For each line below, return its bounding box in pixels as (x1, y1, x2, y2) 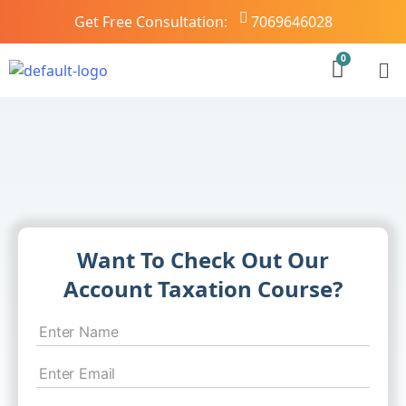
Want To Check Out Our (77, 245, 329, 275)
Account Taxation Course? (63, 274, 343, 304)
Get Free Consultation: (73, 12, 227, 32)
